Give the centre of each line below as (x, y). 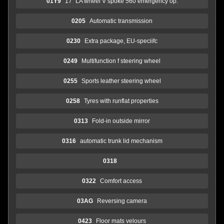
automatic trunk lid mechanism (121, 141)
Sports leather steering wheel (121, 81)
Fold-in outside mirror (121, 121)
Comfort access (121, 181)
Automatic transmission (121, 21)
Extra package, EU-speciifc (121, 41)
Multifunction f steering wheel (121, 61)
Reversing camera (122, 201)
